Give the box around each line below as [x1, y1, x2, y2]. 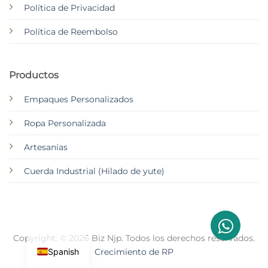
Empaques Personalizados [23, 94, 133, 105]
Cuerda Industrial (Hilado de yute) [23, 166, 165, 177]
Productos [8, 69, 59, 81]
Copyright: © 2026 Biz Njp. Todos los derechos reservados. [13, 232, 255, 243]
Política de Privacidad [23, 2, 115, 13]
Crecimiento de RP [95, 246, 173, 257]
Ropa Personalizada [23, 118, 106, 129]
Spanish [47, 246, 79, 257]
